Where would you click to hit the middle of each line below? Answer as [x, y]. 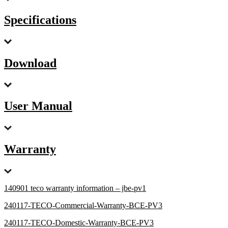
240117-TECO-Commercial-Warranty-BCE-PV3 [83, 206]
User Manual [38, 106]
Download [30, 63]
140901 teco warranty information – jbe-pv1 [75, 188]
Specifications [40, 20]
